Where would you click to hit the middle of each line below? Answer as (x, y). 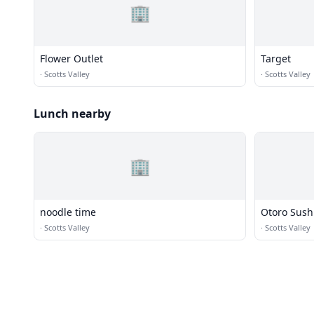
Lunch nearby (72, 114)
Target (276, 59)
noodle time (68, 212)
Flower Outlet (71, 59)
